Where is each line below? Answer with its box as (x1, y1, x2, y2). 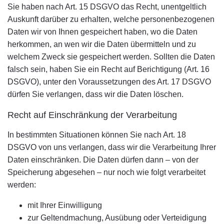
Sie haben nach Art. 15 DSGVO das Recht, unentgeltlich (7, 2, 206, 11)
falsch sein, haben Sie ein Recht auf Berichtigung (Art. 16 (7, 65, 209, 73)
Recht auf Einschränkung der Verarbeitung (7, 110, 177, 120)
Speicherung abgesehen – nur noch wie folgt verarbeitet (7, 168, 205, 176)
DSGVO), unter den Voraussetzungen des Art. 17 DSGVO (7, 77, 211, 86)
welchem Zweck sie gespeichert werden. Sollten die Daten (7, 52, 215, 61)
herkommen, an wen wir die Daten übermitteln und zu (7, 40, 196, 48)
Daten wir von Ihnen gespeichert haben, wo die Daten (7, 27, 197, 36)
